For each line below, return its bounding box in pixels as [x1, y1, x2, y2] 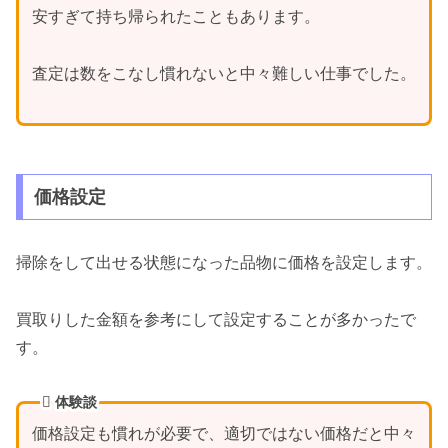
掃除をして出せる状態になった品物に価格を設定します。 [16, 253, 432, 271]
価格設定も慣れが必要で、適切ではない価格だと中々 [31, 425, 416, 443]
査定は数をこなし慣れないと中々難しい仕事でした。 [31, 64, 416, 82]
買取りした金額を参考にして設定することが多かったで [16, 310, 416, 328]
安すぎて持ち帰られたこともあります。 [31, 8, 320, 26]
